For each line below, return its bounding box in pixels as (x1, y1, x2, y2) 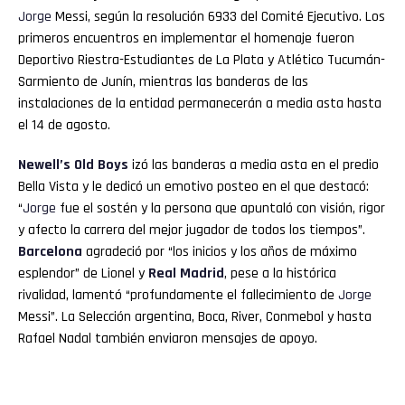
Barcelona (18, 241, 82, 261)
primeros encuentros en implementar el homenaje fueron (18, 28, 354, 48)
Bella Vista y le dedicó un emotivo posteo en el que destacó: (18, 176, 369, 196)
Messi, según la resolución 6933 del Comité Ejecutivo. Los (52, 6, 385, 26)
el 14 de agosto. (18, 115, 110, 135)
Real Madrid (148, 263, 224, 283)
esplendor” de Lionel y (18, 263, 148, 283)
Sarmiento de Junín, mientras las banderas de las (18, 71, 308, 91)
